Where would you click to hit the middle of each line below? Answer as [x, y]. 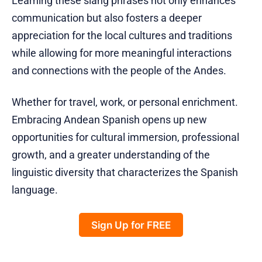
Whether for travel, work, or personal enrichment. [125, 102]
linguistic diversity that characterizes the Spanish [125, 173]
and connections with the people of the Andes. [119, 71]
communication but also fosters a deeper [107, 18]
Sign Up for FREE [131, 225]
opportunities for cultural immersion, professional [125, 137]
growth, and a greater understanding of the [111, 155]
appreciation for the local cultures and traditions [122, 36]
